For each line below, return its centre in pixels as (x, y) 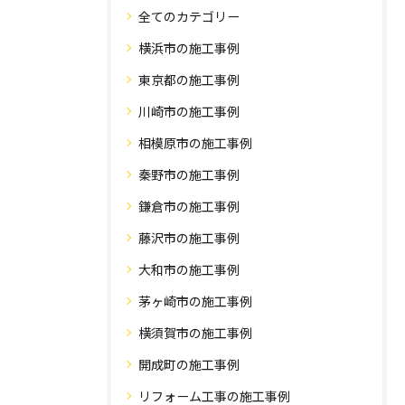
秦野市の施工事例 (189, 175)
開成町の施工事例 (189, 365)
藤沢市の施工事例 (189, 238)
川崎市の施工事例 (189, 112)
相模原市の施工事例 (195, 143)
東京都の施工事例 (189, 80)
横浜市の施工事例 (189, 48)
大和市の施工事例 (189, 270)
